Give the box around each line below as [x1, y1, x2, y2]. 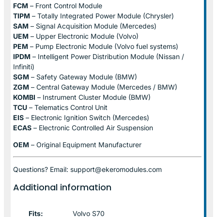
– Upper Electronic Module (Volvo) [29, 31, 139, 40]
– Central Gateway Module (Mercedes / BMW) [29, 82, 177, 91]
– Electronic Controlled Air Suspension [31, 123, 153, 132]
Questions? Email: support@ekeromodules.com [13, 165, 162, 173]
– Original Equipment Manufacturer [29, 140, 141, 149]
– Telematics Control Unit [27, 103, 108, 111]
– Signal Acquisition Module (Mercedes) [29, 21, 156, 30]
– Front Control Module [28, 1, 102, 10]
